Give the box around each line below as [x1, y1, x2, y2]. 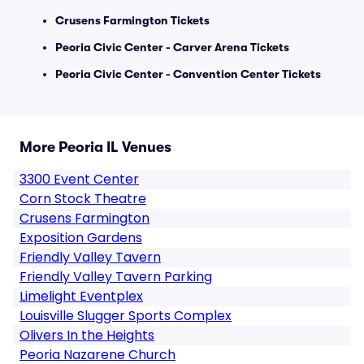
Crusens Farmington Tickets [55, 14, 210, 27]
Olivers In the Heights [19, 326, 154, 344]
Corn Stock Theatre [19, 189, 146, 208]
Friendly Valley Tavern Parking [19, 267, 212, 286]
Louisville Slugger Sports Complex [19, 306, 232, 325]
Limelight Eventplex [19, 287, 143, 305]
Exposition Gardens [19, 228, 142, 247]
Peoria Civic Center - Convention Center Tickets [55, 67, 321, 80]
